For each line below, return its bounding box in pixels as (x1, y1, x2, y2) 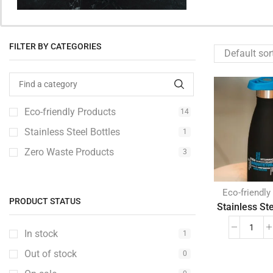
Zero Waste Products (24, 146, 114, 158)
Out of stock (24, 247, 77, 260)
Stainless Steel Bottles (24, 126, 120, 138)
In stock (24, 227, 58, 239)
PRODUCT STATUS (9, 196, 80, 207)
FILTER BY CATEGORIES (9, 41, 101, 52)
